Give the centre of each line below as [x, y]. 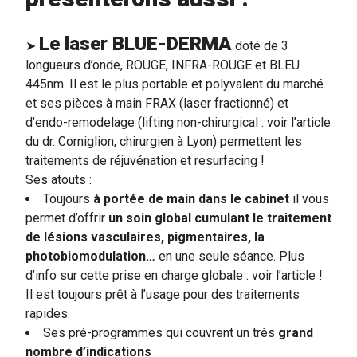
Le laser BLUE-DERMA [135, 43]
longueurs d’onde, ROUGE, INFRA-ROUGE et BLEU [163, 65]
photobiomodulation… [90, 256]
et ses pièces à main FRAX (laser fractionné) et [157, 103]
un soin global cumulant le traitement [220, 218]
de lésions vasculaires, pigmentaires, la [145, 237]
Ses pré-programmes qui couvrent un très [159, 332]
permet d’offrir [67, 218]
